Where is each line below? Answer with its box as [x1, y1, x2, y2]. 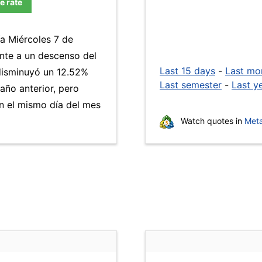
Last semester [160, 79, 222, 91]
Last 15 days [160, 65, 215, 77]
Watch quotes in [178, 116, 244, 126]
